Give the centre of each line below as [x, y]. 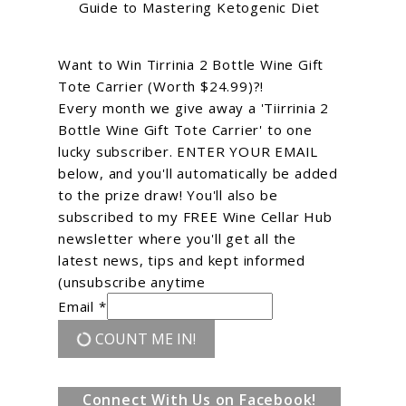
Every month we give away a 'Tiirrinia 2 [194, 107]
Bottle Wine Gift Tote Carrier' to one [185, 129]
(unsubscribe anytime [132, 281]
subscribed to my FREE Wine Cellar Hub [195, 216]
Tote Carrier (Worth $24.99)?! [161, 86]
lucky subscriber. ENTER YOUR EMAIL [188, 151]
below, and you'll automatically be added [198, 173]
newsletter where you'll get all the [178, 238]
